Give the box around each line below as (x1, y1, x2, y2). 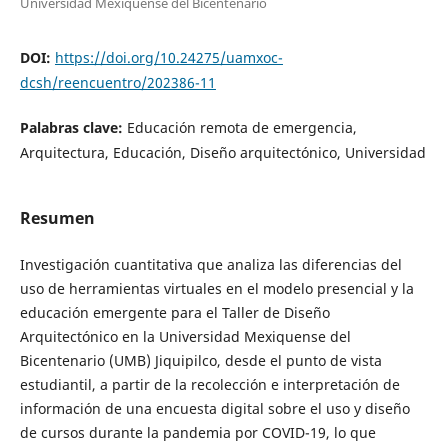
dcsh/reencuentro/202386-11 (19, 72, 216, 92)
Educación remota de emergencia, (126, 117, 357, 137)
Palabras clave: (19, 117, 127, 137)
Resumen (19, 207, 95, 229)
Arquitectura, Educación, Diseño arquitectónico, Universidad (19, 142, 426, 162)
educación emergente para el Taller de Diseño (19, 303, 330, 323)
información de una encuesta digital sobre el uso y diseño (19, 399, 410, 419)
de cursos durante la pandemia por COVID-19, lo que (19, 423, 376, 443)
